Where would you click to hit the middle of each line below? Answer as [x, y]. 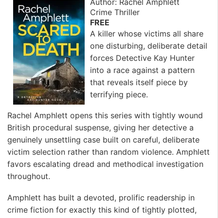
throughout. [29, 176]
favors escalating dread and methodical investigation [105, 164]
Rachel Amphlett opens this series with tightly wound [105, 116]
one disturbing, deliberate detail [149, 46]
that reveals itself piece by [139, 82]
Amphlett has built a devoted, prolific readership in [101, 197]
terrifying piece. [119, 95]
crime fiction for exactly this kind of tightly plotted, [102, 209]
